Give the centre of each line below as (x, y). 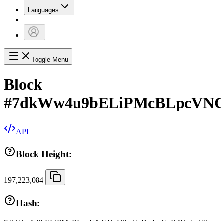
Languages (43, 10)
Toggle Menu (50, 60)
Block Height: (44, 154)
